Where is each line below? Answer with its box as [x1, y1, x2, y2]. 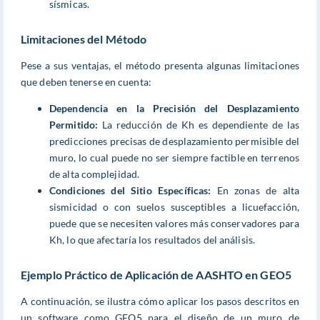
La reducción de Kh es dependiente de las [98, 118, 299, 131]
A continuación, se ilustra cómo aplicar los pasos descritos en [21, 295, 299, 308]
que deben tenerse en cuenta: [21, 75, 151, 88]
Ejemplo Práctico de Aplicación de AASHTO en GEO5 [21, 267, 291, 281]
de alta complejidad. [49, 167, 139, 180]
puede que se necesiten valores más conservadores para [49, 216, 299, 229]
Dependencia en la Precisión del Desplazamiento [49, 101, 299, 114]
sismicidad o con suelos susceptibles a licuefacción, [49, 200, 299, 213]
